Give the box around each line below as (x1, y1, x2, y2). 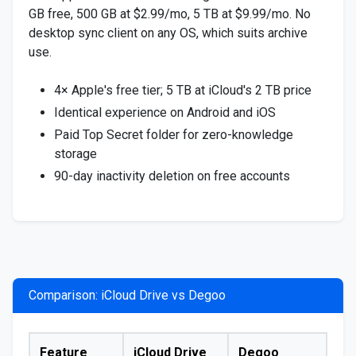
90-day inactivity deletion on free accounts (54, 168, 290, 184)
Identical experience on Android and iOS (54, 105, 276, 120)
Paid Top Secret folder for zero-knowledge (54, 127, 293, 142)
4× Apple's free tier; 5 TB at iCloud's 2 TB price (54, 83, 311, 98)
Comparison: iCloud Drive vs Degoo (29, 288, 226, 303)
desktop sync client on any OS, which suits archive (29, 25, 308, 41)
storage (54, 146, 97, 161)
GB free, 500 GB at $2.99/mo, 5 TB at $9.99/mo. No (29, 6, 311, 21)
